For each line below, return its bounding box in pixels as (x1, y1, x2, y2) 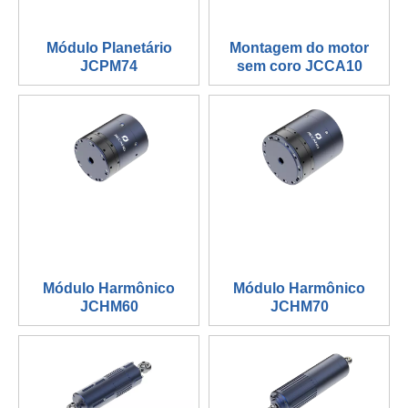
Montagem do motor (229, 40, 369, 56)
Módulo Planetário (46, 40, 172, 56)
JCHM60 (79, 299, 138, 315)
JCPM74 (80, 58, 138, 75)
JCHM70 (270, 299, 329, 315)
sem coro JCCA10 (236, 58, 362, 75)
